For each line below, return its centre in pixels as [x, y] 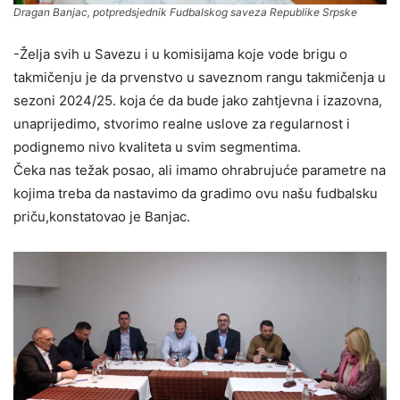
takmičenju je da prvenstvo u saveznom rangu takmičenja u [200, 78]
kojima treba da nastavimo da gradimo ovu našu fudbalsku [196, 194]
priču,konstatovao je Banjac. [102, 217]
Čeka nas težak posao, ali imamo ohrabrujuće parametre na [200, 171]
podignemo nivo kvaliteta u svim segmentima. [157, 147]
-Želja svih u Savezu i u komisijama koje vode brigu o [180, 54]
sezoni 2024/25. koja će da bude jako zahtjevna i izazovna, [198, 101]
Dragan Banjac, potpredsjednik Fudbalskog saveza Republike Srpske [185, 12]
